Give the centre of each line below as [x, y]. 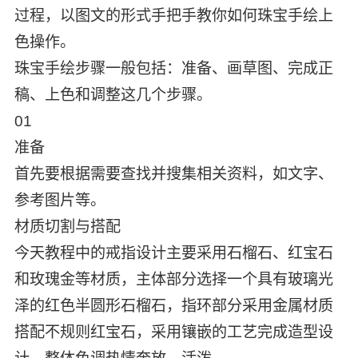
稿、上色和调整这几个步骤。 [113, 95]
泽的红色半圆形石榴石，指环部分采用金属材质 [173, 306]
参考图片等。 [60, 201]
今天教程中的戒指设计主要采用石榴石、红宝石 [173, 253]
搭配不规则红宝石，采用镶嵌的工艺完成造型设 [173, 332]
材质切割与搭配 [67, 227]
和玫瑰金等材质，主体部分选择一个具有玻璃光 [173, 280]
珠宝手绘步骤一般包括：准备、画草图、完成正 [173, 69]
